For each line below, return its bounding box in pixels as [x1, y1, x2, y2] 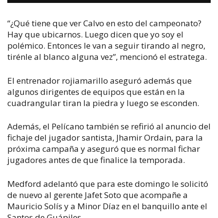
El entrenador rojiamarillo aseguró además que [7, 74, 192, 86]
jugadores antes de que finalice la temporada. [7, 154, 189, 165]
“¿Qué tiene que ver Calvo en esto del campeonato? [7, 18, 201, 29]
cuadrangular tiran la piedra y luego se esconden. [7, 97, 201, 109]
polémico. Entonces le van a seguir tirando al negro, [7, 40, 205, 51]
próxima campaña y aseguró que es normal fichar [7, 143, 200, 154]
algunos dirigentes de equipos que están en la [7, 86, 185, 97]
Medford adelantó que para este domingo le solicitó [7, 178, 208, 189]
